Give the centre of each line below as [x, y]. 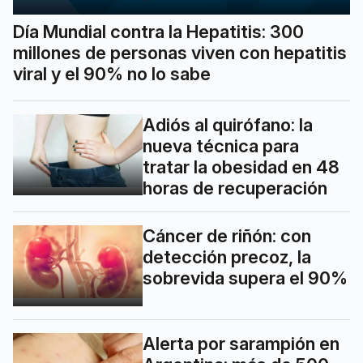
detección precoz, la [227, 257]
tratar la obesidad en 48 [241, 167]
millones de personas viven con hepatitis [180, 53]
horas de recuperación [235, 188]
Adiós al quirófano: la [228, 125]
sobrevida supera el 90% [245, 278]
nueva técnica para [221, 146]
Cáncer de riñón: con [227, 236]
